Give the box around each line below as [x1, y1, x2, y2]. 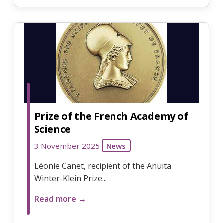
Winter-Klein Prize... [34, 172, 107, 184]
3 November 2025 [34, 140, 100, 151]
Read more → [34, 193, 86, 204]
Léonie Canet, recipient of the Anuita [34, 160, 171, 171]
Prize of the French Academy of [34, 109, 188, 123]
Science [34, 122, 71, 136]
